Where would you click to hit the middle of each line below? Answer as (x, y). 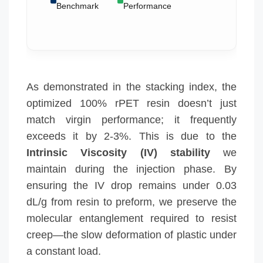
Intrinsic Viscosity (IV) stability (118, 152)
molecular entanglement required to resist (131, 218)
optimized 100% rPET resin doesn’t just (131, 103)
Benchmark (77, 6)
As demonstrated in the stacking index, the (131, 87)
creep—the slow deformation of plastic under (131, 235)
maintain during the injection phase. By (131, 169)
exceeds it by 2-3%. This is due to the (131, 136)
